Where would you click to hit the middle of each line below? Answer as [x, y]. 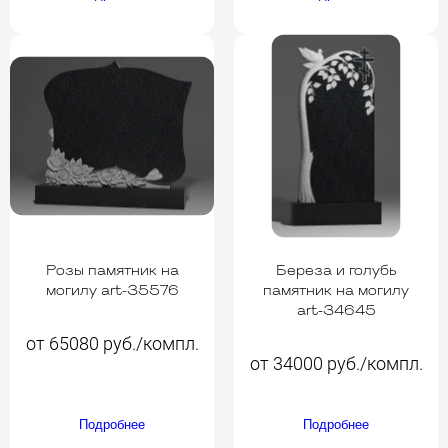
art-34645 [336, 312]
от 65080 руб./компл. [112, 344]
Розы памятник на [112, 272]
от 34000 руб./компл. [336, 364]
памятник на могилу [336, 292]
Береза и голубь [336, 272]
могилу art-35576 [112, 292]
